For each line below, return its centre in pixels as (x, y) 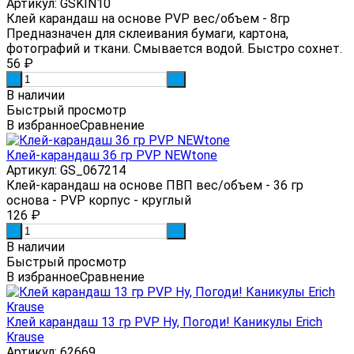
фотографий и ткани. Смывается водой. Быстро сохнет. (174, 48)
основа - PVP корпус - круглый (99, 200)
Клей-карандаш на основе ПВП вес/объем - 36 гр (155, 185)
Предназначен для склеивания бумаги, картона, (147, 33)
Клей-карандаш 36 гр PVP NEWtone (112, 155)
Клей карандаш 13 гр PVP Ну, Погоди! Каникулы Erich (164, 322)
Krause (25, 337)
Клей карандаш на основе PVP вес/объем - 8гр (148, 18)
